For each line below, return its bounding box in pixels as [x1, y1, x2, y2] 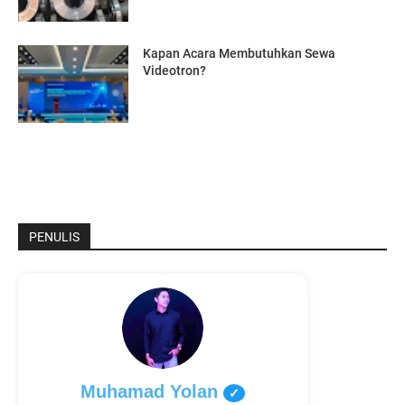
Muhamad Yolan [80, 381, 223, 402]
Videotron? [143, 63, 207, 79]
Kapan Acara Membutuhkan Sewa [143, 46, 336, 61]
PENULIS [29, 230, 80, 245]
